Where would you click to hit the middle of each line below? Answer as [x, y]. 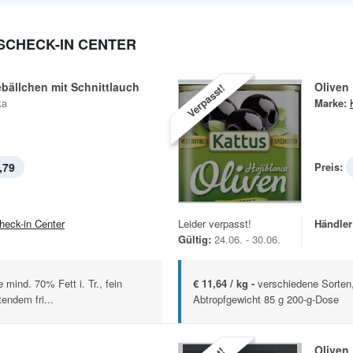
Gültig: [195, 239]
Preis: [329, 167]
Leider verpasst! [215, 223]
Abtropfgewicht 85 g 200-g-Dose [266, 299]
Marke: [331, 103]
